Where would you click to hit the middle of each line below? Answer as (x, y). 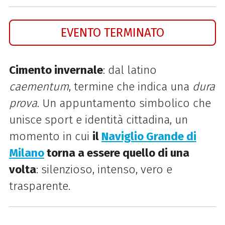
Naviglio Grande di (149, 136)
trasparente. (39, 186)
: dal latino (130, 70)
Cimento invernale (56, 70)
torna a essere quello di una (117, 153)
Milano (26, 153)
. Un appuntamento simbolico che (124, 103)
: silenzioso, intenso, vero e (104, 169)
